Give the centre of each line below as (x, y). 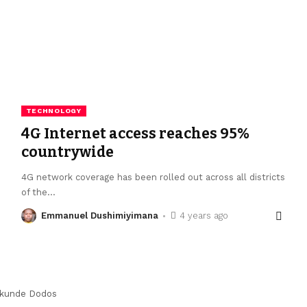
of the (34, 193)
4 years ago (204, 216)
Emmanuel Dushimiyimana (99, 216)
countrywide (67, 152)
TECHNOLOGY (53, 111)
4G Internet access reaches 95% (135, 134)
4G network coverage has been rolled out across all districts (153, 177)
